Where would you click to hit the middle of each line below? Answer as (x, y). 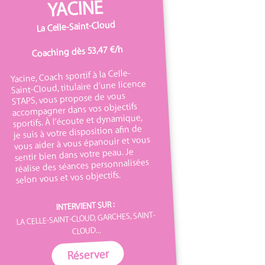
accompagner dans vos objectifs (74, 109)
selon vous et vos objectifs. (68, 177)
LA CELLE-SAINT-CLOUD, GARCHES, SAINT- (86, 218)
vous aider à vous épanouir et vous (82, 142)
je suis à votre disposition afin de (77, 131)
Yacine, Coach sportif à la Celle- (70, 75)
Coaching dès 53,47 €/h (77, 51)
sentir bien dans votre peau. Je (74, 154)
